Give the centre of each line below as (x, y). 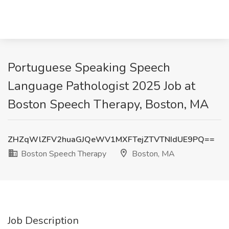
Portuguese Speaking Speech (89, 67)
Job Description (43, 221)
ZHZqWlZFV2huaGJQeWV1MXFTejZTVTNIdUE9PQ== (111, 140)
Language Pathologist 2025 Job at (101, 86)
